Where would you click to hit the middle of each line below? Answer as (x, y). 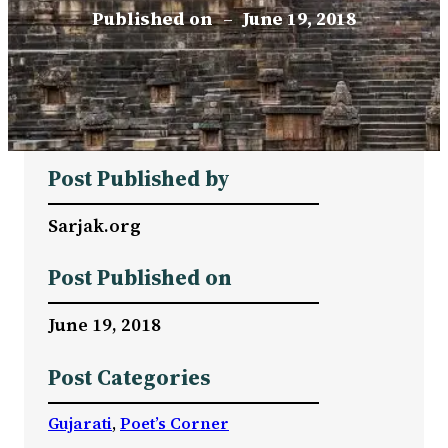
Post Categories (129, 377)
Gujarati (80, 422)
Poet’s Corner (174, 422)
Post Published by (139, 178)
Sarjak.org (94, 225)
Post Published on (140, 278)
